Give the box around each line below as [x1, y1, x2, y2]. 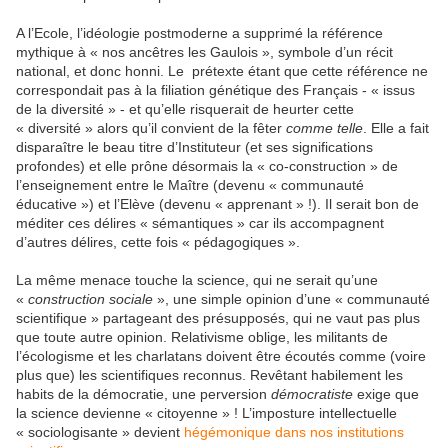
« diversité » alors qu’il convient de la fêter [16, 120, 286, 136]
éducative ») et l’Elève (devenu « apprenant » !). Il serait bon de [16, 196, 419, 212]
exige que [353, 386, 419, 402]
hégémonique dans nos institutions [184, 424, 404, 440]
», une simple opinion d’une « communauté [153, 291, 430, 307]
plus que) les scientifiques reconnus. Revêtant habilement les [16, 367, 403, 383]
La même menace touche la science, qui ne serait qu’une [16, 272, 378, 288]
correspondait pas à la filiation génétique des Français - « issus [16, 82, 415, 98]
